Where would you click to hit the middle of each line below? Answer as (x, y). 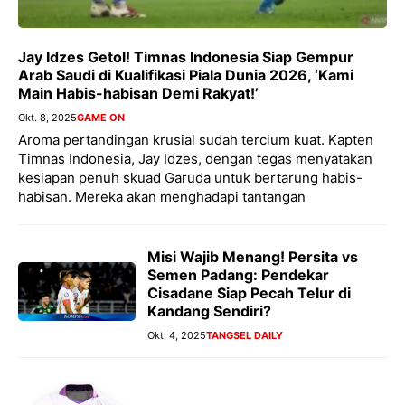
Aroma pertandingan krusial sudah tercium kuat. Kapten (196, 140)
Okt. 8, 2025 (47, 118)
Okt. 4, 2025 (177, 336)
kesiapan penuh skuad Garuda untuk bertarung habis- (190, 178)
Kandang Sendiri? (209, 311)
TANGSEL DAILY (245, 336)
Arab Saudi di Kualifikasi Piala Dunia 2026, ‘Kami (186, 75)
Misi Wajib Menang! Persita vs (253, 257)
